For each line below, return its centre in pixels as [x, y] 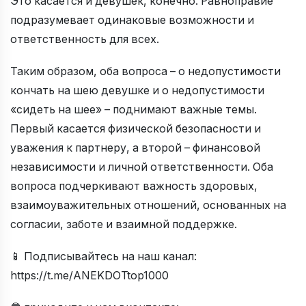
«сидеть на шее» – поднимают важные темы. [134, 110]
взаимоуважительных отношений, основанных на [148, 205]
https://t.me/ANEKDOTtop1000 [89, 275]
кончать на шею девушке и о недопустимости [137, 91]
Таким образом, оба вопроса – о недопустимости [145, 71]
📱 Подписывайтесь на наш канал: [103, 256]
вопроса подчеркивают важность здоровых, [134, 186]
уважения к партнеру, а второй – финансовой [135, 148]
